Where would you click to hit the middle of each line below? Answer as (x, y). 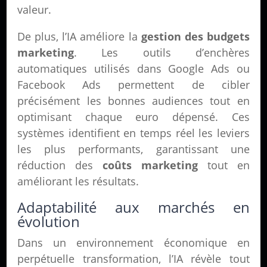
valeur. (35, 10)
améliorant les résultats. (78, 181)
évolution (49, 221)
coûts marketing (150, 165)
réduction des (60, 165)
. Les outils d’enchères (162, 52)
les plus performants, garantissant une (133, 149)
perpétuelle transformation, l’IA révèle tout (133, 259)
